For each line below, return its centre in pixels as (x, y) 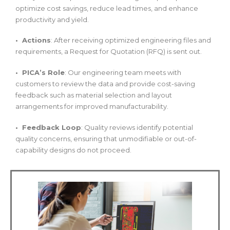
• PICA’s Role (40, 73)
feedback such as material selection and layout (94, 95)
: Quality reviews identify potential (137, 127)
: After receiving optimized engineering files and (131, 40)
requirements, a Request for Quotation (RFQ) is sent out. (109, 52)
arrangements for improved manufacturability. (92, 107)
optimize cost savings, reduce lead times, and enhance (107, 8)
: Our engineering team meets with (123, 73)
